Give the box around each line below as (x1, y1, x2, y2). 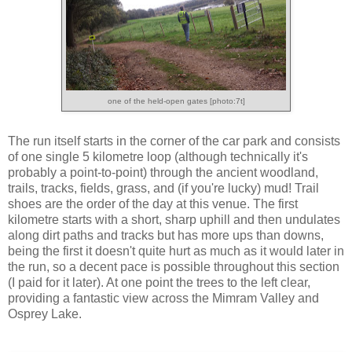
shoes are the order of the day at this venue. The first (8, 196, 298, 211)
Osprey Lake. (8, 306, 82, 321)
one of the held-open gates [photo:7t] (107, 97, 245, 106)
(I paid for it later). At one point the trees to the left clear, (8, 275, 310, 289)
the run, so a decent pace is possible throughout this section (8, 259, 339, 273)
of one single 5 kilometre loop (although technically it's (8, 149, 308, 163)
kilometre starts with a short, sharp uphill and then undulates (8, 212, 340, 226)
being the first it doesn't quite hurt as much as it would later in (8, 244, 344, 258)
